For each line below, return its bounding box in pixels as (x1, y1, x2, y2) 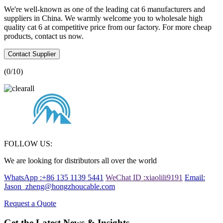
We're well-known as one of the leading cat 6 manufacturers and (4, 5, 205, 13)
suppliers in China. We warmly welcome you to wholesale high (4, 14, 203, 22)
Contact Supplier (8, 50, 56, 58)
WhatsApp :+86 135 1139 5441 (4, 173, 104, 182)
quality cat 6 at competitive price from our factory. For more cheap (4, 23, 212, 31)
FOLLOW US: (4, 139, 52, 148)
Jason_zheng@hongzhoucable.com (4, 182, 115, 191)
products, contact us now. (4, 32, 84, 40)
